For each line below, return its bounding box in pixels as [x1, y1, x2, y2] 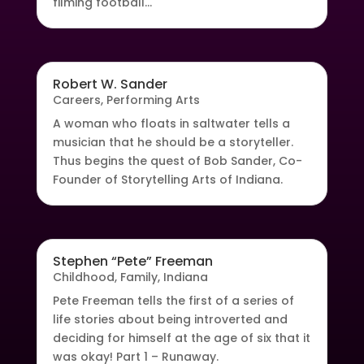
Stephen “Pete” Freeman [52, 252, 213, 271]
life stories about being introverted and [52, 311, 288, 328]
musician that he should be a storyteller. [52, 133, 293, 150]
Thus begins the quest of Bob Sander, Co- [52, 152, 302, 169]
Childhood [52, 269, 115, 286]
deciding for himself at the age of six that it [52, 330, 310, 347]
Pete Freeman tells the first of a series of [52, 292, 294, 310]
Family [119, 269, 158, 286]
